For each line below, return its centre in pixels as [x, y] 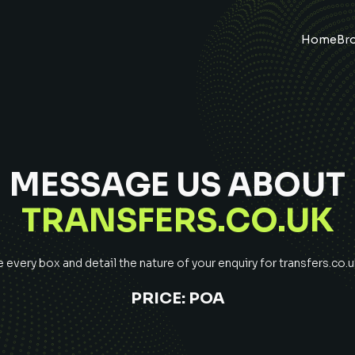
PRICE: [158, 298]
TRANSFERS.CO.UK [177, 221]
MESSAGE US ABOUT [177, 185]
